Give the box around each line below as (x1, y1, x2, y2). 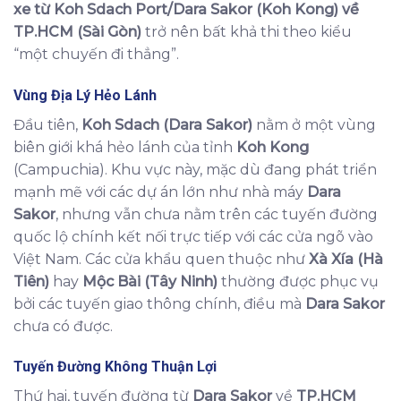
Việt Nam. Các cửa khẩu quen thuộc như (13, 250, 309, 268)
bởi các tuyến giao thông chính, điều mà (13, 294, 305, 312)
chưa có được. (13, 317, 113, 335)
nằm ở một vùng (252, 115, 376, 133)
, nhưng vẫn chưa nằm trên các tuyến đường (55, 205, 378, 223)
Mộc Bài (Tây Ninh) (82, 272, 218, 290)
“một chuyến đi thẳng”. (13, 45, 179, 63)
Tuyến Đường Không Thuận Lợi (13, 358, 217, 376)
